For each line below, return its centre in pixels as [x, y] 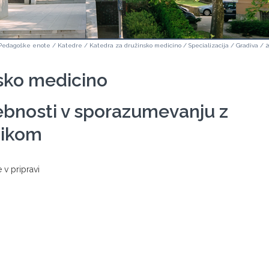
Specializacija [209, 45]
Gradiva [247, 45]
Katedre [70, 45]
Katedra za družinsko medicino [135, 45]
